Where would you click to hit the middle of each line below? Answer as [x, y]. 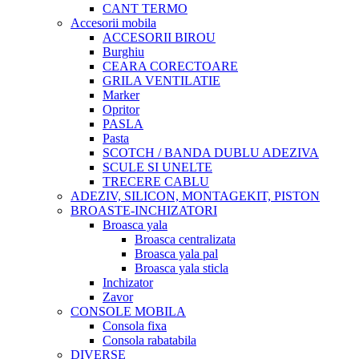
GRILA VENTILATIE [161, 80]
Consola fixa [135, 325]
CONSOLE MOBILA [128, 311]
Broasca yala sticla [182, 268]
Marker [121, 95]
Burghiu [123, 51]
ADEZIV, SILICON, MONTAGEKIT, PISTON [195, 196]
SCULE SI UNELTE [157, 167]
